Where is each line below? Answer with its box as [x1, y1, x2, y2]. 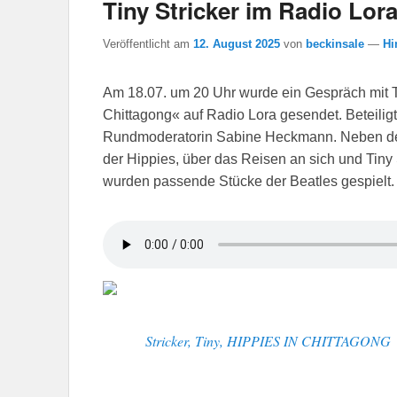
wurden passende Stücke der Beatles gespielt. [103, 174, 394, 190]
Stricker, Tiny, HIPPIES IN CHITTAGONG [145, 331, 391, 350]
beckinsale [306, 37, 364, 51]
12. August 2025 [193, 37, 280, 51]
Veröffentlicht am [103, 37, 193, 51]
